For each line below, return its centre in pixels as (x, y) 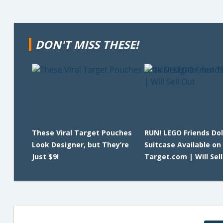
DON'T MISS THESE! (87, 44)
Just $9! (45, 157)
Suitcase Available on (182, 145)
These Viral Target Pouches (82, 133)
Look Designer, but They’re (80, 145)
